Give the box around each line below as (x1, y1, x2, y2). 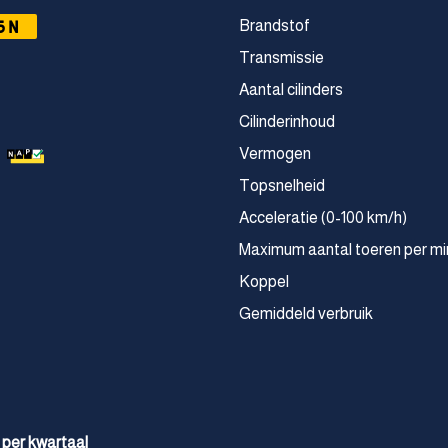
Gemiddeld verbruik (239, 305, 373, 322)
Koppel (239, 273, 289, 290)
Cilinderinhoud (239, 113, 335, 130)
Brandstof (239, 17, 310, 34)
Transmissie (239, 49, 324, 66)
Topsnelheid (239, 177, 325, 194)
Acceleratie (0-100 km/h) (239, 209, 407, 226)
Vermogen (239, 145, 311, 162)
